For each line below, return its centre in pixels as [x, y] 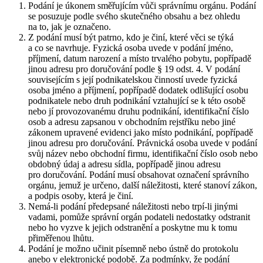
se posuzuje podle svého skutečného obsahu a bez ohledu [134, 16]
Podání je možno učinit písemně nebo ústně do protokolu [133, 249]
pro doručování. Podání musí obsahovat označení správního [139, 175]
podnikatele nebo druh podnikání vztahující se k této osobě [137, 101]
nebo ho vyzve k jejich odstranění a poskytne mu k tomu [133, 228]
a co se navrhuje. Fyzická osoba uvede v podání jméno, [131, 48]
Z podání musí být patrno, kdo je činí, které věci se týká [131, 38]
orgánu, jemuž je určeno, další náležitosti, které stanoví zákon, [143, 186]
